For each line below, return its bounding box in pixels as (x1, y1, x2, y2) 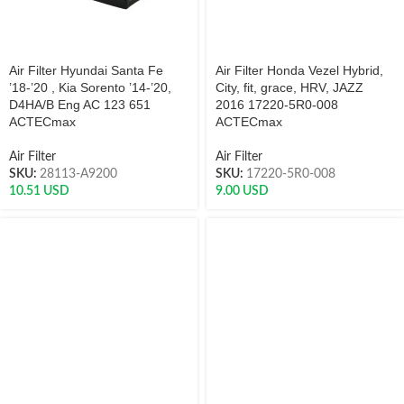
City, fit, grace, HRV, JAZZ (216, 80, 363, 95)
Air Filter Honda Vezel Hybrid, (216, 63, 383, 78)
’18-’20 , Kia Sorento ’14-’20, (9, 80, 171, 95)
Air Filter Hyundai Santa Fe (9, 63, 163, 78)
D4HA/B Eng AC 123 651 (9, 97, 151, 112)
